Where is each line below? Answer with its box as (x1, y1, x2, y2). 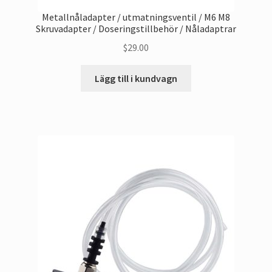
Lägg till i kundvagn (95, 72, 177, 84)
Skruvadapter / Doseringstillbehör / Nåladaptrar (36, 22, 236, 35)
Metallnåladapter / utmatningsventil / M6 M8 (42, 11, 230, 24)
